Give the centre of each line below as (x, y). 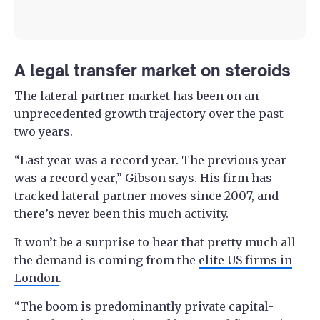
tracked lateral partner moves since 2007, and (146, 195)
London (36, 277)
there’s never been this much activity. (121, 213)
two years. (44, 131)
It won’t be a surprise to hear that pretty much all (155, 242)
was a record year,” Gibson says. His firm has (143, 177)
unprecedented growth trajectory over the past (149, 113)
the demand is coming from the (106, 260)
